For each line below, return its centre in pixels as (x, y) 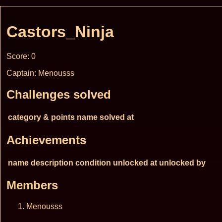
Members (32, 185)
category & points (41, 117)
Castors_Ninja (60, 32)
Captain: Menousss (40, 73)
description (52, 163)
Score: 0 (21, 56)
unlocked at (135, 163)
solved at (117, 117)
